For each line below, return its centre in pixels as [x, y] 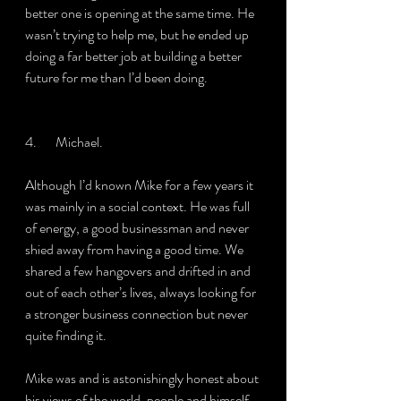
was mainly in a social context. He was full [139, 206]
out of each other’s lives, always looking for [142, 292]
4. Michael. [64, 142]
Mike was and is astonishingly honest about [143, 378]
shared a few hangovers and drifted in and [139, 271]
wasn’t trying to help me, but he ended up [138, 34]
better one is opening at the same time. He [141, 13]
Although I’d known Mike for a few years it [141, 185]
